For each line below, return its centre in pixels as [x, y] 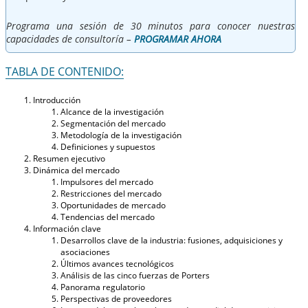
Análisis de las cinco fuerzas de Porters [135, 275]
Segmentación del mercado [113, 123]
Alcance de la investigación [112, 111]
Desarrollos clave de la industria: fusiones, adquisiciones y [172, 240]
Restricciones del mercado [111, 193]
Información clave [67, 228]
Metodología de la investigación [121, 135]
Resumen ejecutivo [69, 158]
